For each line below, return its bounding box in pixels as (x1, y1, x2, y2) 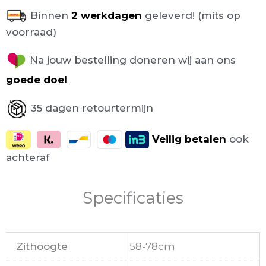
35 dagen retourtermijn (31, 102, 153, 114)
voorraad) (6, 26, 56, 38)
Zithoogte (16, 240, 68, 252)
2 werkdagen (68, 9, 142, 21)
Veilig (152, 132, 182, 145)
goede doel (6, 73, 67, 85)
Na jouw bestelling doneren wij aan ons (27, 53, 236, 66)
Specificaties (83, 188, 183, 208)
